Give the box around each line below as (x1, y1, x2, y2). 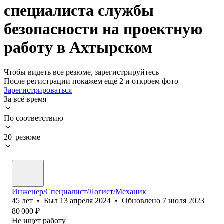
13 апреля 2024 (60, 196, 111, 205)
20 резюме (4, 132, 40, 141)
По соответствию (4, 113, 63, 122)
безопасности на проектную (4, 20, 202, 38)
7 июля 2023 (162, 196, 204, 205)
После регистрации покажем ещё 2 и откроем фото (4, 76, 178, 85)
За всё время (4, 94, 46, 103)
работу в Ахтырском (4, 38, 152, 57)
